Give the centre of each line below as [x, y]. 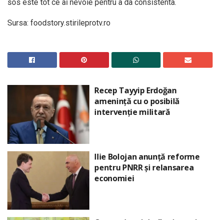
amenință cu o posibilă [137, 101]
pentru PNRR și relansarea [144, 167]
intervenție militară [132, 112]
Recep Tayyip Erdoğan [136, 91]
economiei [114, 178]
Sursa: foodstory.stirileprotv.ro [59, 23]
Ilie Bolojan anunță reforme [147, 156]
